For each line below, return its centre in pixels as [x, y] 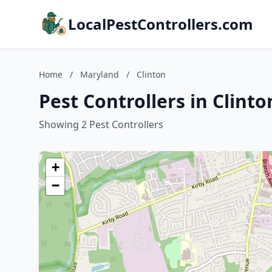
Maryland [100, 74]
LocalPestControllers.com [161, 24]
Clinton [151, 74]
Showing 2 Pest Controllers [101, 124]
